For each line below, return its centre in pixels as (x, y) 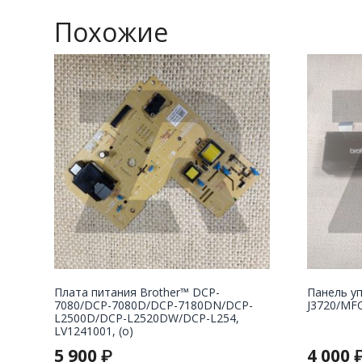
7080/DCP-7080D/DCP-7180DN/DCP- (154, 305)
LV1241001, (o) (94, 331)
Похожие (111, 32)
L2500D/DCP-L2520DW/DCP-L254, (147, 318)
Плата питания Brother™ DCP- (137, 293)
